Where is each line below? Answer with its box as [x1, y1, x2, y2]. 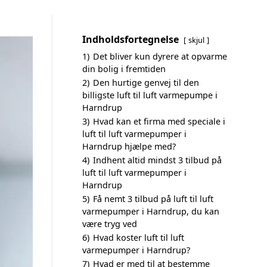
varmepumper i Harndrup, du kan [82, 206, 219, 217]
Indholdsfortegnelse [82, 33, 179, 46]
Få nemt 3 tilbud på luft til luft [93, 193, 213, 204]
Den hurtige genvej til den [93, 77, 199, 88]
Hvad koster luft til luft [93, 232, 184, 243]
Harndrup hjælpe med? [82, 141, 176, 152]
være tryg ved [82, 218, 137, 229]
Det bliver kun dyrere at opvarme [93, 51, 227, 62]
